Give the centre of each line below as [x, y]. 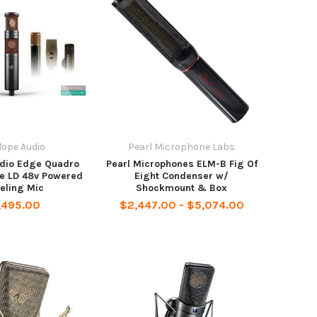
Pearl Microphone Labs [182, 146]
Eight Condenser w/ [182, 175]
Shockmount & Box [182, 188]
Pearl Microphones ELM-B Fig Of [181, 163]
